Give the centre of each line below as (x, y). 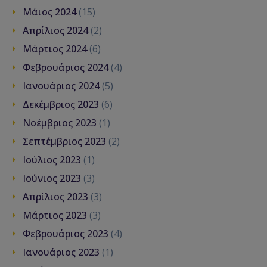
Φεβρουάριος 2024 (66, 68)
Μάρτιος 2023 (55, 215)
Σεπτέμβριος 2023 (64, 142)
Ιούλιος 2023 (52, 160)
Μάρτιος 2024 (55, 49)
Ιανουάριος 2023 (61, 252)
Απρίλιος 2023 (55, 197)
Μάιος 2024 (49, 12)
